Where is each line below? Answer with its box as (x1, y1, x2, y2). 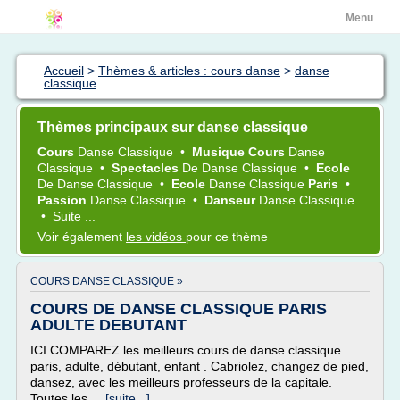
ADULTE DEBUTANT (30, 316, 187, 334)
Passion (37, 193, 90, 207)
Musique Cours (192, 145, 288, 159)
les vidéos (126, 229, 186, 244)
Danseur (204, 193, 259, 207)
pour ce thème (186, 229, 268, 244)
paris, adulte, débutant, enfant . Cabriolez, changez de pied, (30, 359, 369, 373)
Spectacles (112, 161, 182, 175)
